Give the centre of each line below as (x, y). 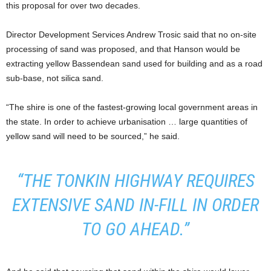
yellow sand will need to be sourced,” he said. (93, 136)
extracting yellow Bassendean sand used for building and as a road (134, 63)
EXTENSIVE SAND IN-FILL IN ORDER (135, 204)
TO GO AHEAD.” (135, 229)
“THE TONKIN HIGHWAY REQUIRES (135, 180)
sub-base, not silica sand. (55, 78)
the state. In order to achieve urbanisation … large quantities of (127, 121)
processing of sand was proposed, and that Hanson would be (123, 49)
